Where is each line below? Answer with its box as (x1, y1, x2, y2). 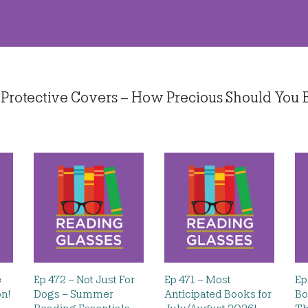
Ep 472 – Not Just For (34, 273, 135, 286)
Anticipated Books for (164, 287, 272, 300)
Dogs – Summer (34, 287, 113, 300)
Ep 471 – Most (164, 273, 231, 286)
